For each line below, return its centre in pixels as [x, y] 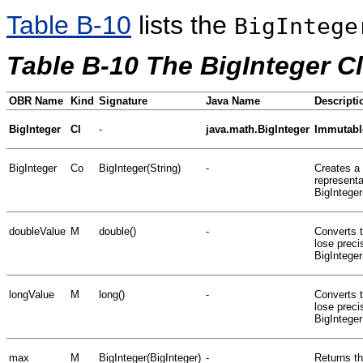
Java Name [233, 100]
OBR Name [36, 100]
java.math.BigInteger [258, 129]
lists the [183, 25]
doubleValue [37, 231]
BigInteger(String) [140, 168]
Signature [123, 100]
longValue [32, 294]
